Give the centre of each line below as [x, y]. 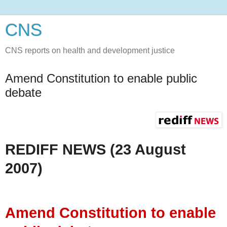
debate [23, 92]
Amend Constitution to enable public [101, 78]
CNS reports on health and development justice [90, 50]
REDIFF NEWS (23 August [96, 149]
